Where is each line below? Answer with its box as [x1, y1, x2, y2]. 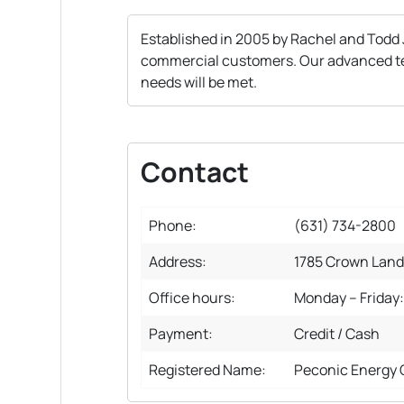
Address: [149, 251, 207, 271]
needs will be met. [141, 71, 257, 92]
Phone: [149, 215, 197, 235]
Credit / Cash [294, 323, 380, 344]
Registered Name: [149, 359, 266, 380]
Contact [141, 152, 249, 190]
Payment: [149, 323, 213, 344]
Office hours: [149, 287, 235, 308]
